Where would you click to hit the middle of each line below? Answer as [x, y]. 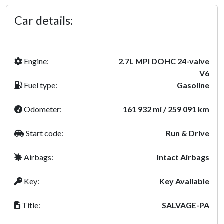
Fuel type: [40, 85]
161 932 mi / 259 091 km [166, 109]
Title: [30, 205]
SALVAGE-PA [186, 205]
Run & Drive [188, 133]
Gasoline [193, 85]
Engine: [36, 61]
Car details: [44, 20]
